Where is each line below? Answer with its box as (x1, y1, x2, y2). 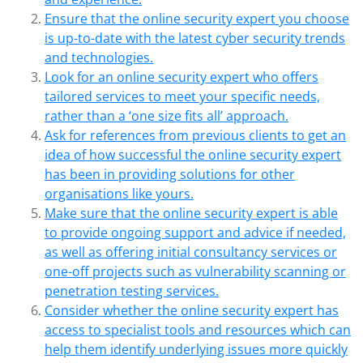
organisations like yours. (45, 185, 194, 203)
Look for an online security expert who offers (45, 68, 318, 86)
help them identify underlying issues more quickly (45, 340, 348, 358)
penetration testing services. (45, 282, 219, 300)
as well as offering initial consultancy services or (45, 243, 337, 261)
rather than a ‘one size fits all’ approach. (45, 107, 288, 125)
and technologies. (45, 49, 153, 66)
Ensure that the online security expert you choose (45, 10, 349, 28)
